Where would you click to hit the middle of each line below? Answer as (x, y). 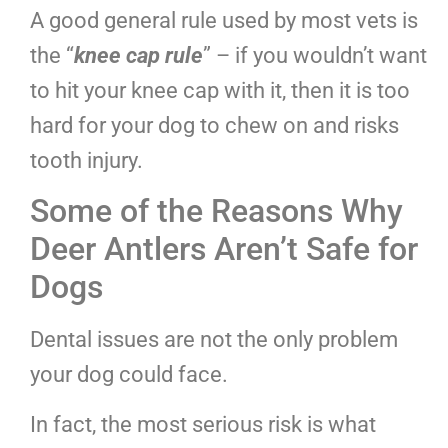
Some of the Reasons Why (216, 211)
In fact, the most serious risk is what (203, 424)
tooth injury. (86, 160)
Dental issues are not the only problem (214, 340)
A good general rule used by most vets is (224, 20)
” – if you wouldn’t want (315, 55)
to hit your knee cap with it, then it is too (220, 90)
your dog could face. (129, 375)
